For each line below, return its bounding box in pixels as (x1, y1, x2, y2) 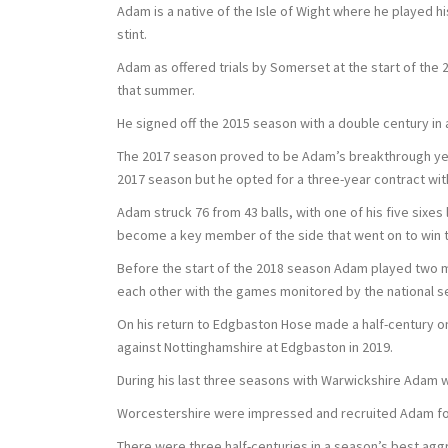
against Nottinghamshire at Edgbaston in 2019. (117, 338, 393, 356)
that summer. (117, 81, 195, 99)
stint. (117, 25, 147, 43)
